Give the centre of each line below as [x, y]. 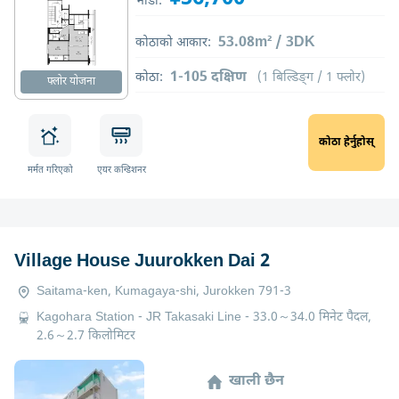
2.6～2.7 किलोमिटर [86, 336]
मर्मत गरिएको [50, 170]
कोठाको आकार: [173, 43]
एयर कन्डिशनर [121, 170]
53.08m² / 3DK [267, 43]
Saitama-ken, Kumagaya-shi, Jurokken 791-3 [164, 291]
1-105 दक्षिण [210, 77]
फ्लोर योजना [71, 81]
